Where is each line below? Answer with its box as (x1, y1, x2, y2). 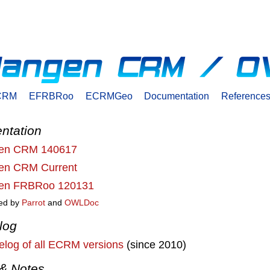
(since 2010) (124, 238, 187, 251)
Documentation (144, 90, 210, 101)
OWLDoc (64, 198, 99, 208)
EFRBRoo (28, 90, 74, 101)
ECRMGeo (85, 90, 133, 101)
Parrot (22, 198, 46, 208)
